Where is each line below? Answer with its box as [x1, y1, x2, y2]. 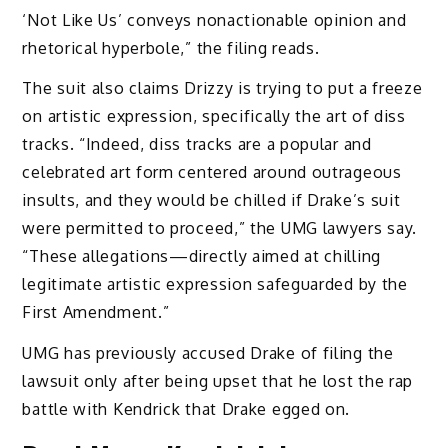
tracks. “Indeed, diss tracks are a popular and [22, 134, 372, 155]
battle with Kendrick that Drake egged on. [22, 399, 351, 420]
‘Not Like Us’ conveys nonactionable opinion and [22, 9, 407, 30]
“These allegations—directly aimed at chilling [22, 246, 381, 267]
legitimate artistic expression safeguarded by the [22, 274, 408, 295]
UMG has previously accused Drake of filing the [22, 343, 394, 364]
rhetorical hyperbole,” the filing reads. [22, 37, 320, 58]
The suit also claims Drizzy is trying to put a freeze [22, 78, 423, 99]
